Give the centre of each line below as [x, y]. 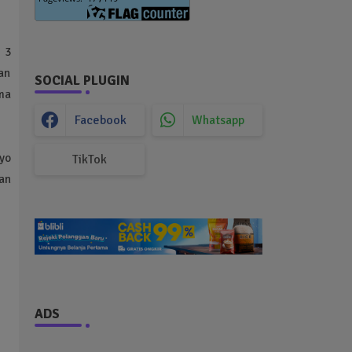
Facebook [100, 120]
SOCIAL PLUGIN [82, 81]
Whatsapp [218, 120]
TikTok [89, 159]
